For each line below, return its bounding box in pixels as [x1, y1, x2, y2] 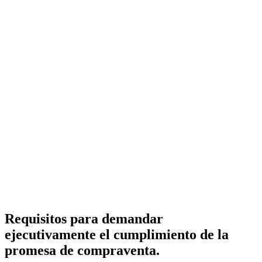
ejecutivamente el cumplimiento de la [5, 226, 229, 242]
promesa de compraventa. [5, 242, 160, 258]
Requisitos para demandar [5, 211, 163, 226]
